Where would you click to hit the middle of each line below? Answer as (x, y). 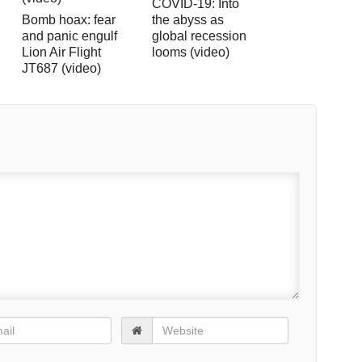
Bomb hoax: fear (69, 20)
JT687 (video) (62, 69)
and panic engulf (70, 36)
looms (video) (191, 53)
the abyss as (188, 20)
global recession (200, 36)
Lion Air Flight (62, 53)
